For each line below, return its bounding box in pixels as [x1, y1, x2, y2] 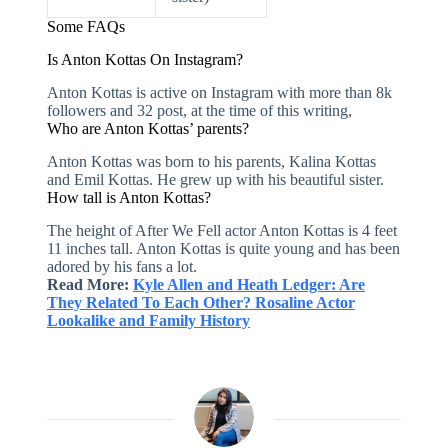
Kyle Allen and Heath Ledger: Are [132, 275, 365, 293]
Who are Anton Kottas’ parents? [46, 120, 249, 138]
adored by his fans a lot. [46, 257, 197, 275]
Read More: [46, 275, 133, 293]
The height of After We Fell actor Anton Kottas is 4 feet [46, 221, 397, 239]
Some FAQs [46, 18, 125, 36]
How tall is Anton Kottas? [46, 188, 211, 206]
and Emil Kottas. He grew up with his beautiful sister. [46, 170, 384, 188]
